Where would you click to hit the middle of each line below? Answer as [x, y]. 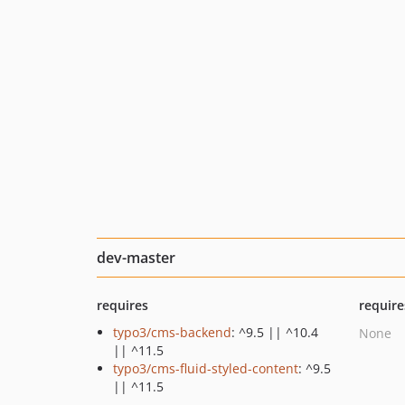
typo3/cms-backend [172, 332]
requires [122, 305]
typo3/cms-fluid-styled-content [206, 368]
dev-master [136, 258]
